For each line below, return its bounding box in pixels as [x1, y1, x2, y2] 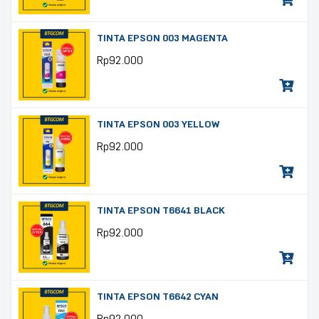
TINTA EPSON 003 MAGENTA [97, 32, 228, 44]
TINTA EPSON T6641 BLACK [97, 204, 225, 216]
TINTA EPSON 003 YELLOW [97, 118, 219, 130]
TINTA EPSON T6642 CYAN [97, 291, 219, 303]
